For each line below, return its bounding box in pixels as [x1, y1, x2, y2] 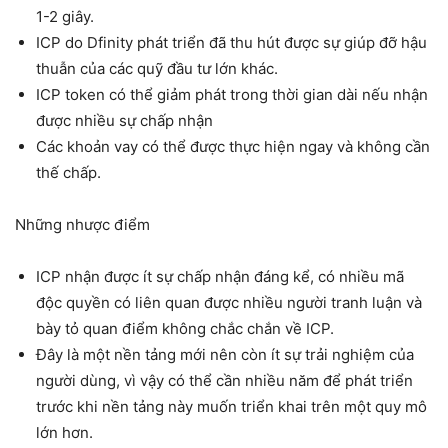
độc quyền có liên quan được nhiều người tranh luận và [36, 293, 422, 312]
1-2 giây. [36, 7, 94, 26]
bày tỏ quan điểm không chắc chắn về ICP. [36, 319, 334, 338]
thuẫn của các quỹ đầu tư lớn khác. [36, 59, 278, 78]
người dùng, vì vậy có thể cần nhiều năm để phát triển [36, 371, 413, 390]
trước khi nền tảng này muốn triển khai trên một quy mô [36, 397, 427, 416]
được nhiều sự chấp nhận [36, 111, 217, 130]
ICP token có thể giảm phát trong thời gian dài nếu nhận [36, 85, 428, 104]
